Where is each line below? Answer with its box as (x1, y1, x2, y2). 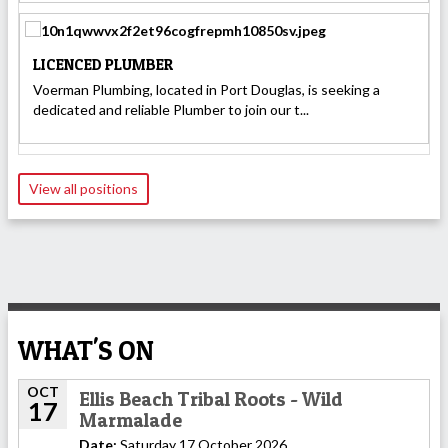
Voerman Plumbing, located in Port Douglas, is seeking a (33, 81, 380, 99)
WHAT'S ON (18, 334, 154, 368)
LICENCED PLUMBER (33, 54, 173, 74)
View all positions (29, 180, 138, 198)
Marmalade (79, 408, 182, 433)
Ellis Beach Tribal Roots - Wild (79, 387, 343, 412)
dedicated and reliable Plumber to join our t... (33, 101, 309, 119)
